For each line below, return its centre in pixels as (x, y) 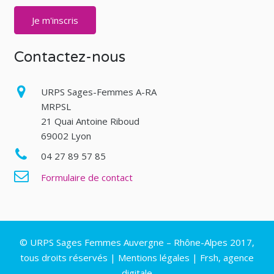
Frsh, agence (227, 257)
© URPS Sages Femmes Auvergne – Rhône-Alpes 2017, (137, 242)
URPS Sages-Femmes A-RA (98, 91)
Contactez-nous (69, 57)
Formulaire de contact (87, 177)
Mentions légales (154, 257)
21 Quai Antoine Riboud (90, 121)
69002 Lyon (66, 135)
